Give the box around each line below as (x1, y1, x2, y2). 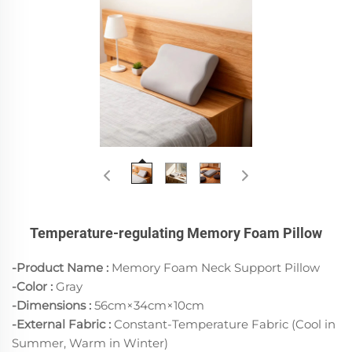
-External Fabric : (12, 316, 111, 332)
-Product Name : (12, 259, 108, 275)
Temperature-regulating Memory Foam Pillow (30, 224, 322, 241)
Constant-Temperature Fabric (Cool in (111, 316, 335, 332)
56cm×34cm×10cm (91, 297, 204, 313)
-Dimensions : (12, 297, 91, 313)
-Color (12, 278, 50, 294)
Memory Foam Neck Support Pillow (108, 259, 320, 275)
